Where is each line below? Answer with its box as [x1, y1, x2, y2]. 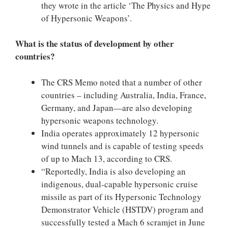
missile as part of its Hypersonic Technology [41, 190, 202, 203]
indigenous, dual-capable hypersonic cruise [41, 178, 198, 190]
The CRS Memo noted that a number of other [41, 76, 202, 88]
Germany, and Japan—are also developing [41, 101, 192, 113]
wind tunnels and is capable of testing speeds [41, 139, 204, 152]
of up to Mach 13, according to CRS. [41, 152, 172, 164]
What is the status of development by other [15, 37, 174, 50]
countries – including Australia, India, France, [41, 89, 206, 101]
